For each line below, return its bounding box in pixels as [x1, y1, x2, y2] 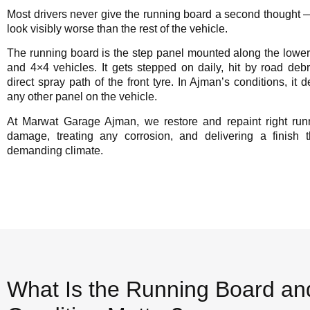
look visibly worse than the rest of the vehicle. [7, 22, 228, 35]
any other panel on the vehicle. [7, 91, 157, 103]
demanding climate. [7, 144, 103, 156]
